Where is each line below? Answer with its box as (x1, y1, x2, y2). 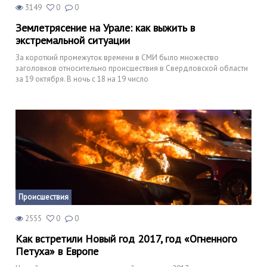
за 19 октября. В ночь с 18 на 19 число (15, 74, 148, 85)
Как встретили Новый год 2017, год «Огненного (15, 232, 237, 246)
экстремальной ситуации (15, 33, 130, 48)
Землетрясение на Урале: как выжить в (15, 21, 195, 35)
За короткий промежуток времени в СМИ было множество (15, 52, 219, 63)
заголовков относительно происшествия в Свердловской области (15, 63, 248, 74)
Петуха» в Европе (15, 244, 98, 259)
